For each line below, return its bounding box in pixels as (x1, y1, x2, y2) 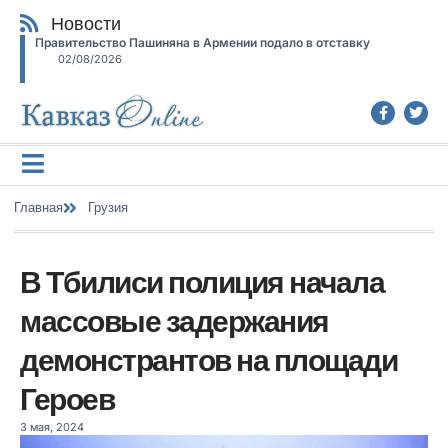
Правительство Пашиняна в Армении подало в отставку (35, 35, 370, 50)
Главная (14, 199, 63, 216)
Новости (51, 12, 122, 35)
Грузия (88, 199, 128, 216)
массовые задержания (20, 302, 329, 340)
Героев (20, 380, 114, 418)
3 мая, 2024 (20, 419, 84, 434)
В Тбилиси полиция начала (20, 263, 384, 301)
